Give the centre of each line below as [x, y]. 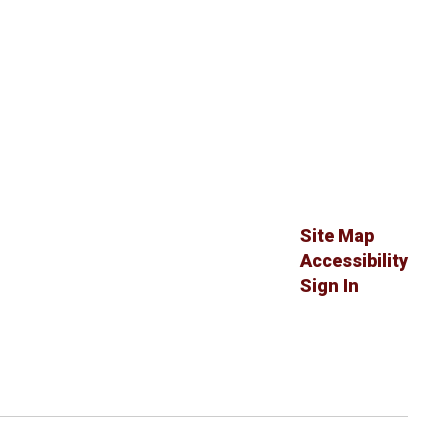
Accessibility [353, 261]
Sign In [329, 286]
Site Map [336, 236]
